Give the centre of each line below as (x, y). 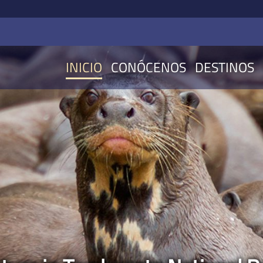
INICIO (84, 67)
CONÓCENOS (149, 67)
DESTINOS (225, 67)
